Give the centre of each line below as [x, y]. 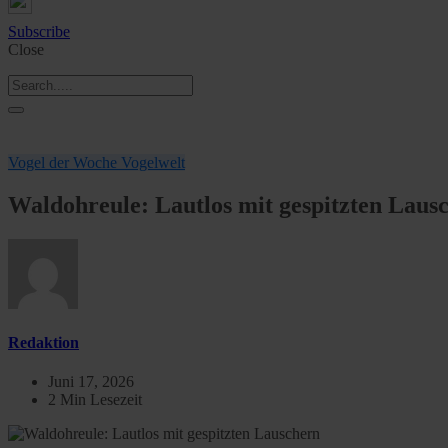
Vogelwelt [153, 162]
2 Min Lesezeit [95, 400]
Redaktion [43, 343]
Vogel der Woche [64, 162]
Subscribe [39, 31]
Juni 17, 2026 [91, 382]
